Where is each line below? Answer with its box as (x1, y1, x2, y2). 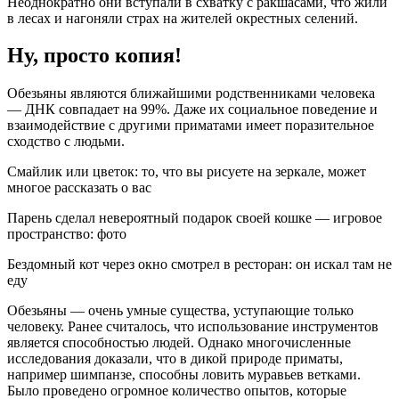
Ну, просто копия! (7, 44, 182, 68)
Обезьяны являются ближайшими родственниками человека (7, 85, 375, 102)
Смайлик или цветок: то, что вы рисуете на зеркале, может (7, 164, 366, 180)
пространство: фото (7, 226, 126, 242)
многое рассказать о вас (7, 180, 151, 196)
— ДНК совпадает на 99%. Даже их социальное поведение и (7, 102, 378, 118)
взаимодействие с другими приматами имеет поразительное (7, 118, 374, 134)
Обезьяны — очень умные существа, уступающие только (7, 303, 354, 319)
